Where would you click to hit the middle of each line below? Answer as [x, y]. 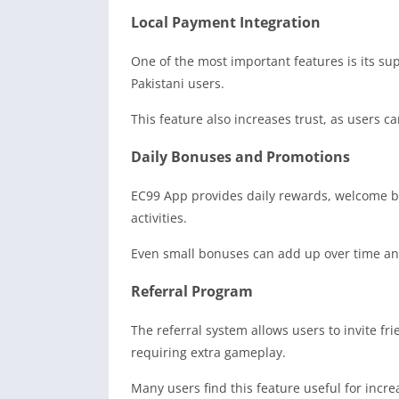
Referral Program [192, 291]
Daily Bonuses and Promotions [240, 156]
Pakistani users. [178, 83]
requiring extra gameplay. [208, 352]
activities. [159, 217]
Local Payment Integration [226, 22]
